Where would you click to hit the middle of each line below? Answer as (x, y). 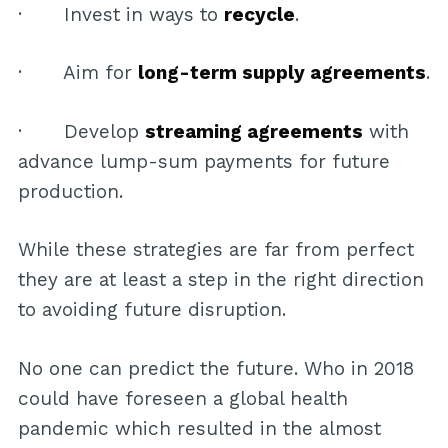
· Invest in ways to (120, 14)
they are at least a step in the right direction (220, 280)
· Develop (81, 131)
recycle (259, 14)
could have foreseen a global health (182, 398)
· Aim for (77, 73)
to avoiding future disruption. (151, 310)
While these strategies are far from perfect (215, 250)
